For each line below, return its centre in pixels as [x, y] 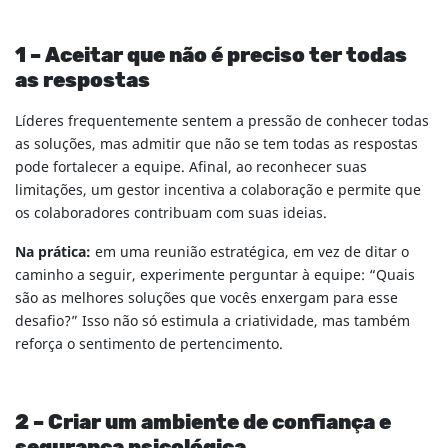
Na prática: [55, 253]
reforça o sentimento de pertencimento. [149, 345]
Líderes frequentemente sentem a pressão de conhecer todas [222, 122]
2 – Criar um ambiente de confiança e [203, 423]
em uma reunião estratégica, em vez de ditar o [252, 253]
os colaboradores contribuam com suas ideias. [171, 214]
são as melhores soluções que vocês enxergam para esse [206, 299]
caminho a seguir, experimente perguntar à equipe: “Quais [215, 276]
